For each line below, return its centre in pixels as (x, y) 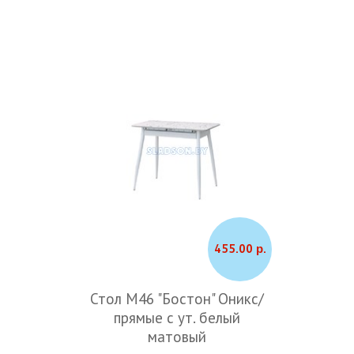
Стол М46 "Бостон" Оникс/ (177, 298)
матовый (177, 336)
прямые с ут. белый (177, 317)
